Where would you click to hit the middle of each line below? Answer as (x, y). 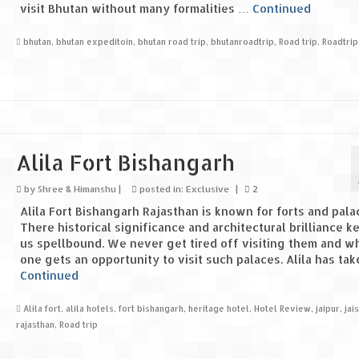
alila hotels (89, 308)
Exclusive (207, 189)
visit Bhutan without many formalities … (136, 9)
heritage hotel (218, 308)
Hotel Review (282, 308)
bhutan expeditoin (94, 42)
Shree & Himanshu (77, 189)
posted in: (161, 189)
